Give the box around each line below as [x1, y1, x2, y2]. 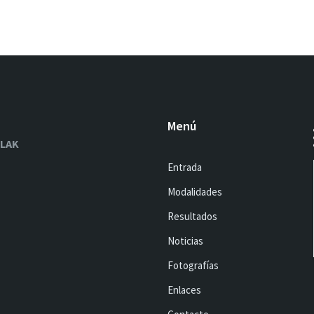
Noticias [168, 234, 203, 247]
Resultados [168, 210, 217, 223]
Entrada [168, 161, 202, 174]
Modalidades [168, 185, 222, 198]
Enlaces [168, 283, 201, 296]
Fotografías [168, 259, 219, 272]
